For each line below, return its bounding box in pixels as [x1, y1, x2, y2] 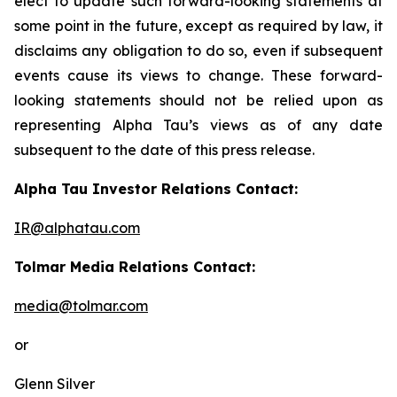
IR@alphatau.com [14, 219, 140, 237]
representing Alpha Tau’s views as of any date [14, 116, 383, 134]
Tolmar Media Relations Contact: [14, 258, 255, 276]
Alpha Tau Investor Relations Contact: [14, 180, 302, 198]
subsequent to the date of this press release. [14, 141, 315, 159]
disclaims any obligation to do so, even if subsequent [14, 42, 383, 59]
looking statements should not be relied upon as [14, 91, 383, 109]
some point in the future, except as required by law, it [14, 17, 383, 35]
